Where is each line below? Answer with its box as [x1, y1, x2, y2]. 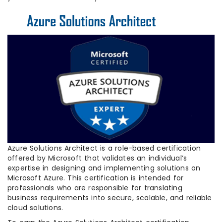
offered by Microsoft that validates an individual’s [7, 153, 187, 164]
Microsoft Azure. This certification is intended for [7, 173, 184, 183]
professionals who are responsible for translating [7, 183, 182, 193]
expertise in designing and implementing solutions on [7, 163, 201, 173]
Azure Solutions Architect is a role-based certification [7, 143, 201, 154]
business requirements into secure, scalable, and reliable [7, 193, 212, 203]
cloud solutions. [7, 203, 63, 213]
